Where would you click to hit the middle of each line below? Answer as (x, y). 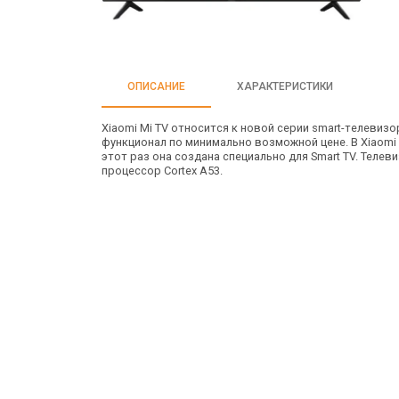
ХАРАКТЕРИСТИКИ (285, 87)
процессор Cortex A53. (162, 171)
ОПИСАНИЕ (156, 87)
